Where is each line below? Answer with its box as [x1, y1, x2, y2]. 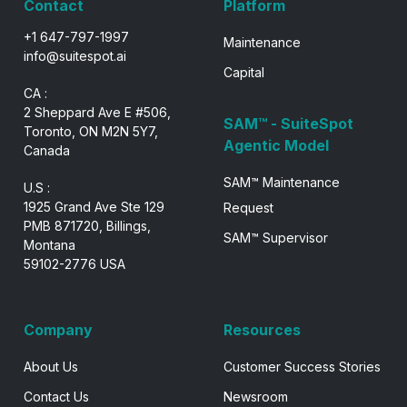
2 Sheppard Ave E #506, [24, 104, 171, 120]
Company [24, 320, 93, 339]
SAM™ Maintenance [223, 174, 340, 191]
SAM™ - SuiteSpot [223, 114, 353, 134]
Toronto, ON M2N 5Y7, [24, 123, 158, 139]
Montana [24, 236, 75, 253]
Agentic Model [223, 136, 329, 155]
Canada [24, 142, 70, 158]
